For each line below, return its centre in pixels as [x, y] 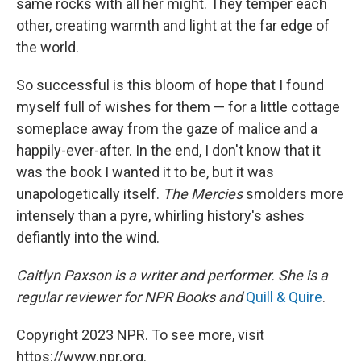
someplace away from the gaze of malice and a [167, 129]
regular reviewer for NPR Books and [129, 297]
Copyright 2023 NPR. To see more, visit [140, 335]
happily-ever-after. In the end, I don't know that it [168, 150]
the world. [48, 47]
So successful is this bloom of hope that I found [170, 85]
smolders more [293, 194]
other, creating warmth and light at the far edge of [173, 25]
